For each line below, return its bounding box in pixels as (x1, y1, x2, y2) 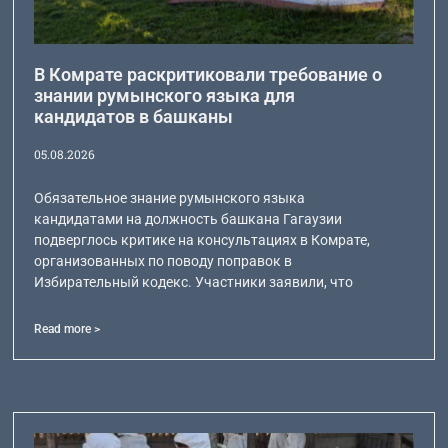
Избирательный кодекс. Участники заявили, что (34, 274, 354, 291)
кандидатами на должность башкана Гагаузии (34, 211, 343, 228)
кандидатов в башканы (34, 106, 234, 128)
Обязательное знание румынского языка (34, 190, 306, 207)
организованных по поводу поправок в (34, 253, 293, 270)
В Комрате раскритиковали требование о (34, 64, 383, 86)
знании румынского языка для (34, 85, 296, 107)
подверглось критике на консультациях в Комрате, (34, 232, 371, 249)
